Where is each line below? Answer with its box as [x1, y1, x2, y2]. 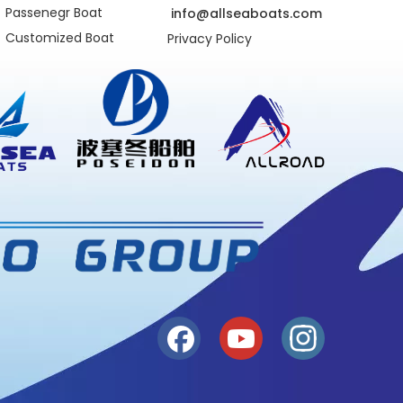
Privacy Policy [167, 30, 252, 48]
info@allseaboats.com [171, 4, 322, 22]
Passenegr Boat [5, 4, 103, 22]
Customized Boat [5, 29, 114, 47]
